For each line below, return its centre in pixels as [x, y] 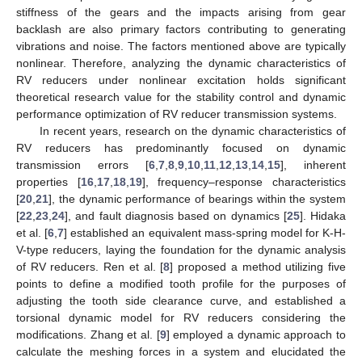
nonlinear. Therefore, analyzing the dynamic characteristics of [181, 63]
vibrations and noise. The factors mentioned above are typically [181, 46]
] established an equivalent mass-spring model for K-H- [205, 232]
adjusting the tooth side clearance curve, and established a [181, 300]
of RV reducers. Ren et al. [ [90, 266]
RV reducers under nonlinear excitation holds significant [181, 80]
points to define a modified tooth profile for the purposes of [181, 283]
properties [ [48, 181]
